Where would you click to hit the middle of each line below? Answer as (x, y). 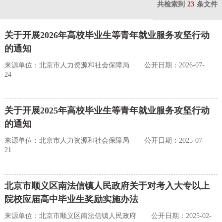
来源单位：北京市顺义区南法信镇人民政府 (70, 216)
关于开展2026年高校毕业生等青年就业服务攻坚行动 (107, 35)
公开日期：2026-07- (174, 65)
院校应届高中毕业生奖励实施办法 (71, 199)
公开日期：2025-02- (181, 216)
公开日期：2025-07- (174, 141)
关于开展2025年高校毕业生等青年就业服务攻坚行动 (107, 111)
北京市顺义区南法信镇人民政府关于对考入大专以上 (107, 186)
